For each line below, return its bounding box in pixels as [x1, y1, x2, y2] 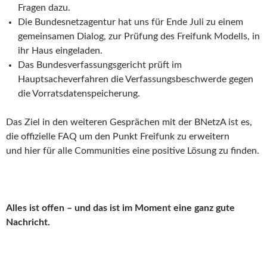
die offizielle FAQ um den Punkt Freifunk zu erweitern [6, 131, 229, 141]
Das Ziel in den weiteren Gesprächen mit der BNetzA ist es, [6, 117, 252, 127]
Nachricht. [6, 217, 50, 227]
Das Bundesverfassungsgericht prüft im [18, 60, 182, 70]
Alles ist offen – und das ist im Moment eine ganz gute [6, 203, 235, 213]
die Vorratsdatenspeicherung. [18, 88, 140, 98]
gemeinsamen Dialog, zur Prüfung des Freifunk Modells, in [18, 31, 260, 41]
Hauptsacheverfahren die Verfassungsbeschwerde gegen [18, 74, 253, 84]
